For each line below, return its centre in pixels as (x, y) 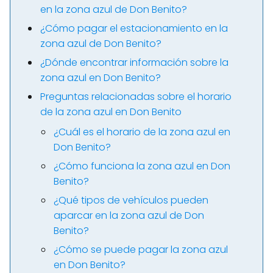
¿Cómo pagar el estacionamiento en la (134, 28)
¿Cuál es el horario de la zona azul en (142, 132)
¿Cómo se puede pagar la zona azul (141, 250)
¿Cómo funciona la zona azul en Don (142, 166)
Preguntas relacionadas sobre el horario (136, 97)
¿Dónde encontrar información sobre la (134, 62)
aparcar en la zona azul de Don (129, 215)
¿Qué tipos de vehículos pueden (131, 200)
